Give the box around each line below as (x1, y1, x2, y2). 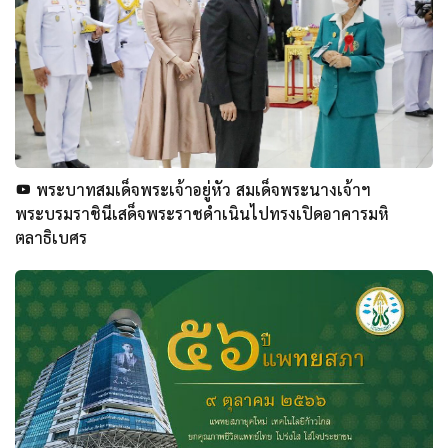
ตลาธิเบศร (15, 227, 87, 248)
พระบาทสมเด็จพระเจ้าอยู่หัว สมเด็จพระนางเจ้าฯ (31, 179, 371, 200)
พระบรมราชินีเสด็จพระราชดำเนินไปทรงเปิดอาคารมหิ (15, 203, 389, 224)
